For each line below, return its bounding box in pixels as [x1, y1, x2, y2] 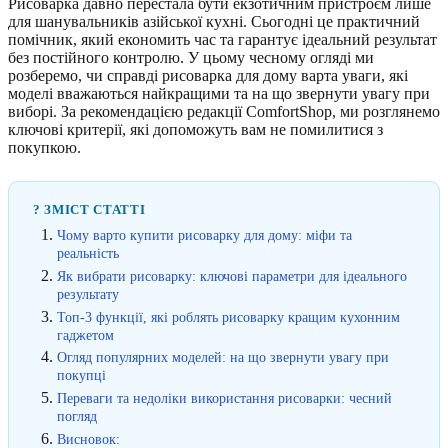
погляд [57, 408, 97, 425]
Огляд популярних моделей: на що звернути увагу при [57, 349, 389, 366]
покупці [57, 367, 106, 384]
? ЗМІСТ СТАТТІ [33, 202, 146, 217]
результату [57, 285, 119, 302]
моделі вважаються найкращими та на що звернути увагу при [8, 85, 430, 102]
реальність [57, 245, 119, 261]
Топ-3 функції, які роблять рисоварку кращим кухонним [57, 308, 400, 325]
